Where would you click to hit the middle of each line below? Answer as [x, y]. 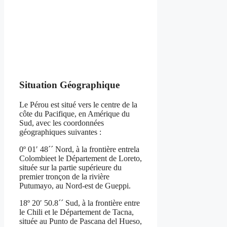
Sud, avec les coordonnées [62, 123]
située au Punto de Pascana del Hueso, [81, 221]
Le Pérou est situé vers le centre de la [78, 105]
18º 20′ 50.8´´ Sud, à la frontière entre [80, 203]
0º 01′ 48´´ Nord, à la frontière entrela [79, 149]
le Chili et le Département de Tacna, [77, 212]
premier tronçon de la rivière [64, 177]
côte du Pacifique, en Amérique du [74, 114]
